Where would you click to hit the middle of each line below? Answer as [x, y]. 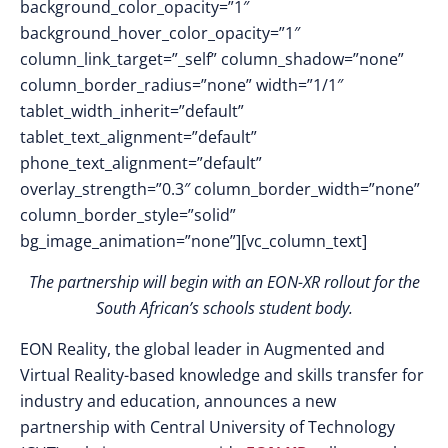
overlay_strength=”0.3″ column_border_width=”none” [220, 189]
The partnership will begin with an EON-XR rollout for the [224, 282]
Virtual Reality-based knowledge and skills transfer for [222, 375]
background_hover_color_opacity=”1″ [160, 33]
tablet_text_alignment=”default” [138, 137]
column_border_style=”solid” [128, 215]
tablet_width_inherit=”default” [132, 111]
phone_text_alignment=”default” [141, 163]
